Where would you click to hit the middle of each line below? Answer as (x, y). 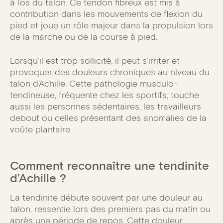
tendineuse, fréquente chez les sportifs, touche (105, 95)
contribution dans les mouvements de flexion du (106, 14)
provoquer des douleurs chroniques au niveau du (110, 72)
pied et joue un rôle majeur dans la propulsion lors (111, 25)
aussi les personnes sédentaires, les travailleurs (106, 107)
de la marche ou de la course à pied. (84, 37)
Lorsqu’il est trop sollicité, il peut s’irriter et (95, 61)
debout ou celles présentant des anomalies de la (108, 118)
